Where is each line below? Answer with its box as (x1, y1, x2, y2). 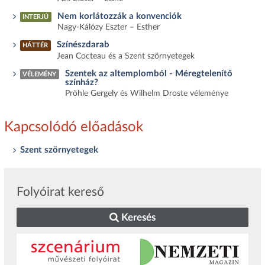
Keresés (118, 212, 156, 223)
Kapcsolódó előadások (4, 119, 143, 134)
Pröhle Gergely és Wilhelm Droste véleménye (65, 89, 229, 98)
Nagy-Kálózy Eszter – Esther (57, 23, 160, 32)
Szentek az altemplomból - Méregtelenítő (65, 69, 233, 78)
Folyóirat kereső (17, 186, 105, 199)
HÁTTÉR (22, 43, 49, 49)
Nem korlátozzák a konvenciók (57, 11, 182, 21)
